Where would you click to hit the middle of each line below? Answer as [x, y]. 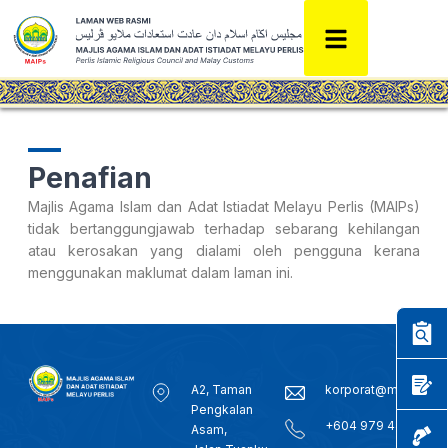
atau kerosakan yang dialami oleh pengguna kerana [224, 250]
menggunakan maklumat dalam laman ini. [160, 272]
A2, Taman [221, 389]
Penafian [90, 178]
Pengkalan [221, 409]
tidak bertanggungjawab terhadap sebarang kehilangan [224, 228]
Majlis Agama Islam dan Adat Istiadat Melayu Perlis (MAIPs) [224, 206]
